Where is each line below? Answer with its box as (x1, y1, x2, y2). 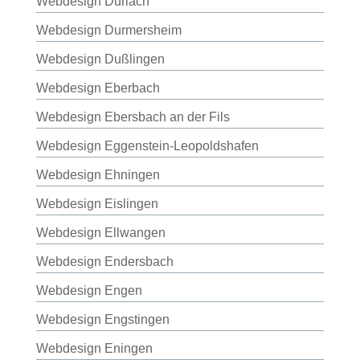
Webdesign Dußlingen (35, 52, 165, 66)
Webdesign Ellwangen (35, 226, 166, 239)
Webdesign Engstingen (35, 313, 170, 326)
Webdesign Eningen (35, 342, 153, 355)
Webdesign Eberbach (35, 81, 160, 95)
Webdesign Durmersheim (35, 23, 182, 37)
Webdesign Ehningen (35, 168, 160, 182)
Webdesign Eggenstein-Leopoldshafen (35, 139, 259, 153)
